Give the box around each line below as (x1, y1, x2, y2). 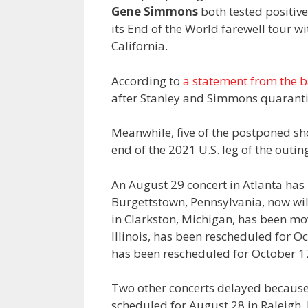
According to (111, 72, 183, 89)
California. (111, 38, 168, 54)
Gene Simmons (111, 3, 198, 20)
